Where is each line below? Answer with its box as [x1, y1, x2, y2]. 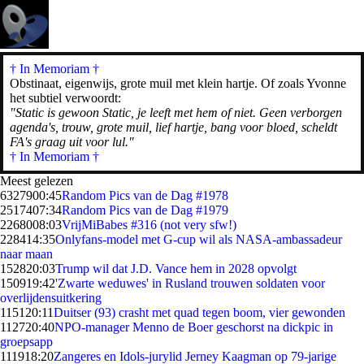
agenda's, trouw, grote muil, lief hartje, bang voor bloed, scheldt [10, 120, 337, 134]
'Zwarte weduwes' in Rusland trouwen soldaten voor [55, 276, 325, 290]
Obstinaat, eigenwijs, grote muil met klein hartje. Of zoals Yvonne [10, 76, 346, 90]
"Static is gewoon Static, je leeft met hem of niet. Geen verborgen [10, 106, 342, 119]
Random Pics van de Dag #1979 [62, 203, 228, 217]
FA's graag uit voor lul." [10, 135, 134, 149]
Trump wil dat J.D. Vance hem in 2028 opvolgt [55, 262, 297, 275]
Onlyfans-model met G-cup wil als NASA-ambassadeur [55, 232, 342, 246]
